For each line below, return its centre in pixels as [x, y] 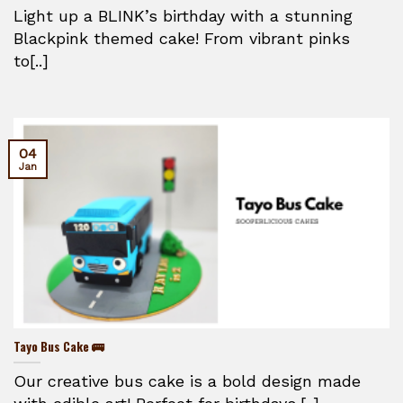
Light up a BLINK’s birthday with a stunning [183, 15]
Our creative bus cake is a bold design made [187, 381]
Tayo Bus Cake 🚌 [59, 347]
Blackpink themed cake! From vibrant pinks [182, 38]
